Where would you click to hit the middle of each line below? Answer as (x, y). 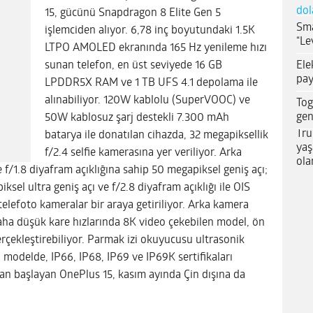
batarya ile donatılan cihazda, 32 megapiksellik (156, 135)
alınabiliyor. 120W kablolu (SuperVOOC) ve (147, 100)
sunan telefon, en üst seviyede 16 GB (133, 65)
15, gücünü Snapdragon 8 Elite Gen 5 (133, 13)
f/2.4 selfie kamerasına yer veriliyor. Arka (143, 153)
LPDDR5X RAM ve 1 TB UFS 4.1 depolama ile (151, 83)
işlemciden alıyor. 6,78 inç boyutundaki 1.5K (150, 30)
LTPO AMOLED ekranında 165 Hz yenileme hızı (156, 48)
